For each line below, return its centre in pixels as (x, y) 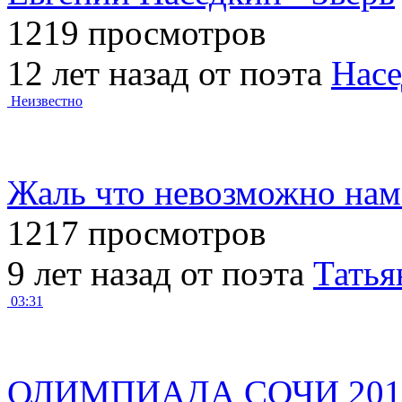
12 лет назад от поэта (169, 73)
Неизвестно (47, 100)
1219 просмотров (136, 32)
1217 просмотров (136, 232)
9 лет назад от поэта (160, 273)
